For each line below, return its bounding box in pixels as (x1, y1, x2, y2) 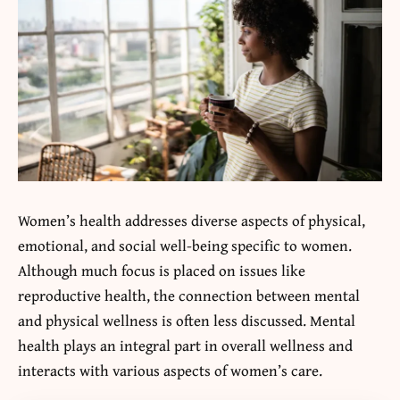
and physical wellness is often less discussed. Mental (18, 308, 355, 331)
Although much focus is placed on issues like (18, 258, 305, 281)
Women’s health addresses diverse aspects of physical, (18, 208, 365, 231)
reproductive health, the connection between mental (18, 283, 360, 306)
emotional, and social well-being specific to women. (18, 233, 352, 256)
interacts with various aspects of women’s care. (18, 358, 322, 381)
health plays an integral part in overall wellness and (18, 333, 353, 356)
